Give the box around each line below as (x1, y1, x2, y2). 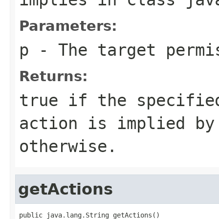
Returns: (19, 67, 88, 85)
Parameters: (19, 17, 117, 34)
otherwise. (19, 136, 117, 156)
